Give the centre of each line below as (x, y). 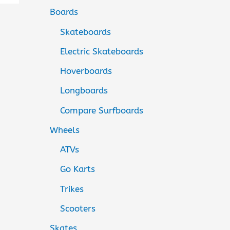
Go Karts (77, 169)
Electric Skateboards (101, 51)
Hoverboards (86, 71)
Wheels (64, 130)
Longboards (84, 91)
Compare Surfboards (101, 110)
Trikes (72, 189)
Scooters (78, 208)
